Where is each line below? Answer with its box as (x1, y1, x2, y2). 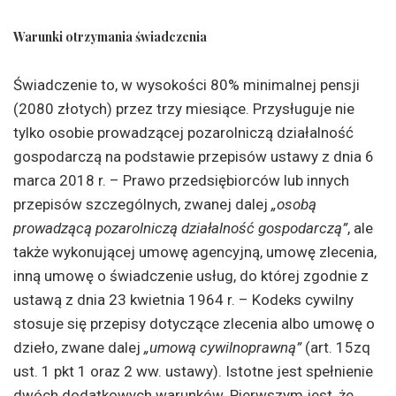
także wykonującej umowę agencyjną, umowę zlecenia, (13, 243, 377, 261)
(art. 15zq (301, 339, 370, 356)
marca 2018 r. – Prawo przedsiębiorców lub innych (13, 171, 349, 189)
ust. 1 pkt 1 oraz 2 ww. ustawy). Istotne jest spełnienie (13, 362, 373, 380)
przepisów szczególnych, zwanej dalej (13, 195, 271, 213)
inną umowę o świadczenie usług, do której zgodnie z (13, 267, 369, 285)
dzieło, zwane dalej (13, 339, 144, 356)
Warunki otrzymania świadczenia (13, 28, 207, 45)
